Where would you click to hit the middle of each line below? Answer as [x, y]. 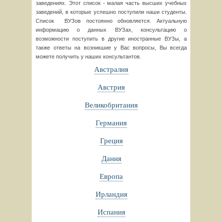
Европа [111, 176]
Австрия [111, 87]
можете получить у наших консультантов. [88, 56]
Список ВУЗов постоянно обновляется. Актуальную [111, 21]
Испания [111, 212]
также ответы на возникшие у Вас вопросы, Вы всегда [111, 48]
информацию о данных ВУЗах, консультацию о [111, 30]
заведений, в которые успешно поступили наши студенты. [111, 12]
